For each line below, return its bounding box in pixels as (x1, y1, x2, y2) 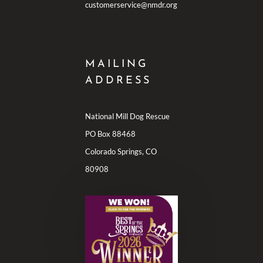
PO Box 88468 (85, 129, 136, 139)
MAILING (85, 58, 149, 70)
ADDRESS (85, 75, 151, 86)
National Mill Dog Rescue (85, 111, 170, 121)
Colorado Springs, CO (85, 146, 157, 156)
